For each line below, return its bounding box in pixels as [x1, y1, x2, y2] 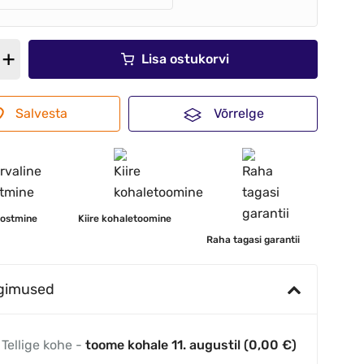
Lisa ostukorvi [141, 51, 229, 67]
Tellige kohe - [2, 337, 86, 353]
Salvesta [15, 106, 68, 122]
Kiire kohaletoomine [77, 213, 171, 225]
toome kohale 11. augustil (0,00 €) [85, 337, 297, 353]
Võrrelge [213, 106, 264, 122]
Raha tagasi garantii [206, 234, 301, 246]
